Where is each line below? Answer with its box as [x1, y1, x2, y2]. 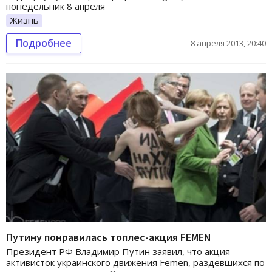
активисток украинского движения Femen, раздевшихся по [6, 256, 265, 269]
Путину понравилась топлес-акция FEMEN [6, 230, 211, 245]
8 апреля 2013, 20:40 [191, 37, 266, 49]
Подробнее [16, 36, 72, 50]
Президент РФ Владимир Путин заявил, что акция [6, 245, 230, 258]
